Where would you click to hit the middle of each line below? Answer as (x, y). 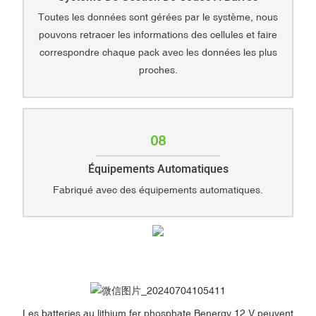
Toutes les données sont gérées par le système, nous (158, 17)
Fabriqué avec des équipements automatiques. (158, 189)
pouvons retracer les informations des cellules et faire (158, 35)
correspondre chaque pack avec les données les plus (158, 53)
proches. (158, 70)
